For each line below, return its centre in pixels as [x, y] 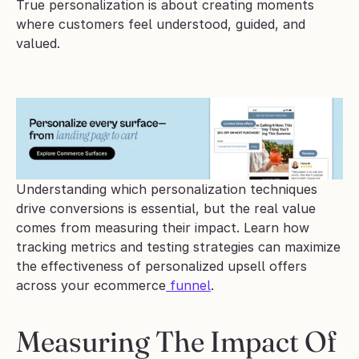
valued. [38, 44]
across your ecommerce [91, 286]
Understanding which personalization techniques [167, 190]
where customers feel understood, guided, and [161, 24]
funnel [188, 286]
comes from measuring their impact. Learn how [163, 228]
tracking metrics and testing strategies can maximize [178, 247]
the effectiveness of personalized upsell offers [161, 266]
